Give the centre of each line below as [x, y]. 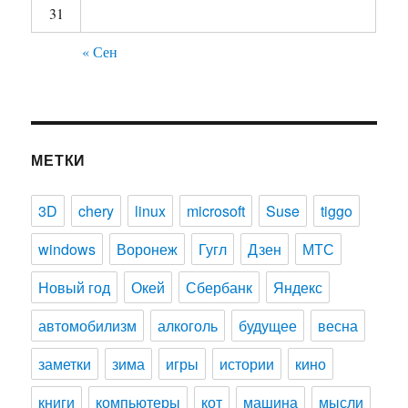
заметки [65, 364]
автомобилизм [88, 326]
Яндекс [298, 287]
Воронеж [148, 249]
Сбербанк [219, 287]
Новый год [75, 287]
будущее [268, 326]
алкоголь [188, 326]
